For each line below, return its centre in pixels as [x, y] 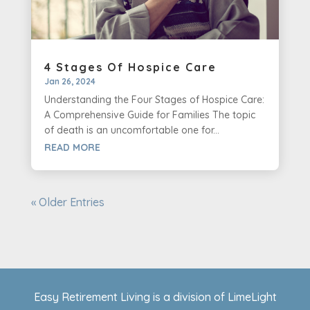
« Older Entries [67, 202]
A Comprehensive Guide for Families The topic [149, 115]
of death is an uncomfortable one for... [131, 130]
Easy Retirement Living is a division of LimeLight [155, 297]
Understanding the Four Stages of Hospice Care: [154, 99]
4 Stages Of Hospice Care [130, 67]
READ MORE [72, 147]
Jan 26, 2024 [70, 81]
